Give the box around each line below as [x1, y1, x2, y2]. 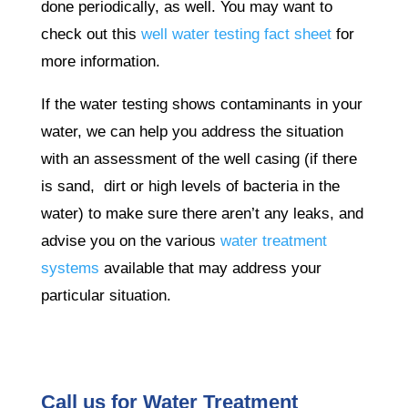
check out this [40, 25, 137, 43]
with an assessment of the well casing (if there [40, 149, 357, 168]
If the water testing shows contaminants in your [40, 95, 362, 113]
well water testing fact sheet [140, 25, 331, 43]
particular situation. [40, 286, 171, 304]
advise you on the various [40, 231, 216, 250]
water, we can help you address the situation [40, 122, 343, 140]
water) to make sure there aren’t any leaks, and [40, 204, 363, 222]
